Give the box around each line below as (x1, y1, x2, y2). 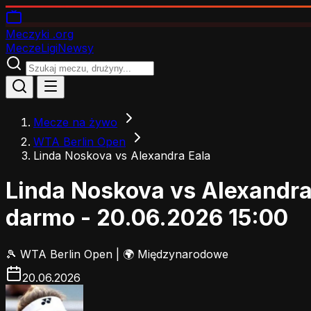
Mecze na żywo (33, 115, 117, 129)
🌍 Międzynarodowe (123, 246, 228, 261)
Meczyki (6, 27, 49, 41)
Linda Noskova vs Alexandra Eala (33, 149, 210, 162)
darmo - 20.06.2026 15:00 (6, 204, 288, 232)
